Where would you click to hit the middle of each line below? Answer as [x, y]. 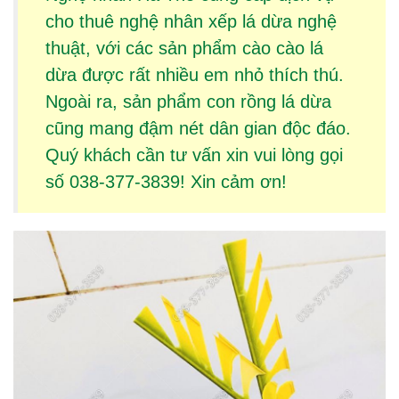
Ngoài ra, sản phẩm [126, 101]
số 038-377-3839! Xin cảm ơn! [166, 181]
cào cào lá [282, 48]
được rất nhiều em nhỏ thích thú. [210, 74]
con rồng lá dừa [269, 101]
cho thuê [82, 21]
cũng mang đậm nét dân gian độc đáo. [198, 128]
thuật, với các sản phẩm [143, 48]
